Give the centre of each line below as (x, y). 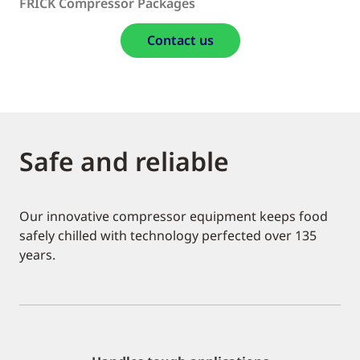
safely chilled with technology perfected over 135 (168, 235)
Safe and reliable (124, 161)
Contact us (180, 40)
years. (37, 255)
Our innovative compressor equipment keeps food (174, 216)
